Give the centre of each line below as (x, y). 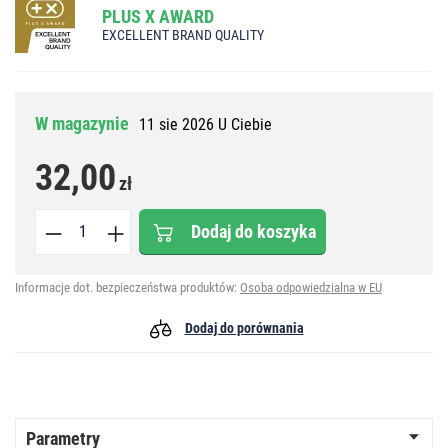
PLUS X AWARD (158, 16)
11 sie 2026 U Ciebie (205, 124)
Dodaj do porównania (244, 327)
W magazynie (82, 123)
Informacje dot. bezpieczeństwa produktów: (127, 287)
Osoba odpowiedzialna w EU (311, 287)
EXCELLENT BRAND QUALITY (183, 34)
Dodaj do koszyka (253, 231)
